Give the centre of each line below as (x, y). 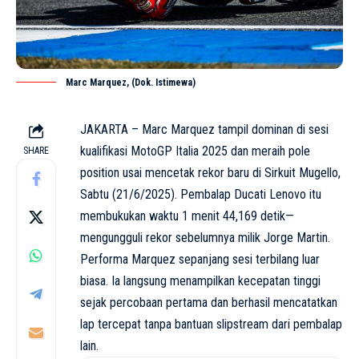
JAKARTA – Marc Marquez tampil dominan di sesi (204, 130)
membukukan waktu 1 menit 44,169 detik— (187, 216)
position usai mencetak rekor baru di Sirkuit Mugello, (210, 173)
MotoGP (151, 151)
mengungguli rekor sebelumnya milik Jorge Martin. (205, 238)
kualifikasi (105, 151)
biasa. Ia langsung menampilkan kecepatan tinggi (200, 281)
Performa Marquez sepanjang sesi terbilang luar (200, 260)
